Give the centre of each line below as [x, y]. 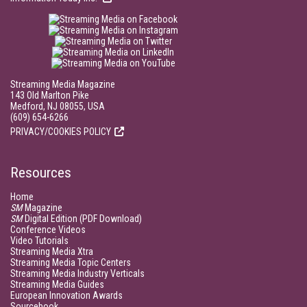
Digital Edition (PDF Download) [82, 219]
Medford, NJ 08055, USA [58, 106]
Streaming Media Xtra [52, 251]
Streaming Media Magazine [63, 84]
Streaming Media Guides [57, 284]
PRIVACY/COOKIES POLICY [61, 132]
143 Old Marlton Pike [50, 95]
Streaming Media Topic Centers [71, 262]
